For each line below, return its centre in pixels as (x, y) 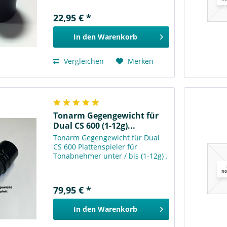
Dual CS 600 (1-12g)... (94, 126)
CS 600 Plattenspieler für (96, 147)
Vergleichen (83, 61)
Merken (141, 61)
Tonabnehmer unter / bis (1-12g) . (111, 156)
